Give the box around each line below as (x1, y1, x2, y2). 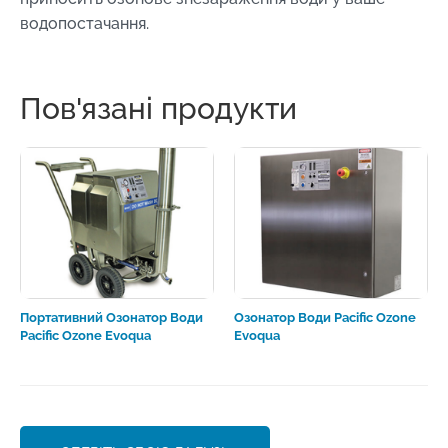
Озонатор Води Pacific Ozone (234, 310, 416, 326)
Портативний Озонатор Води (20, 310, 203, 326)
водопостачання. (20, 13, 149, 33)
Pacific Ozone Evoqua (20, 328, 151, 344)
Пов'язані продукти (20, 91, 297, 127)
